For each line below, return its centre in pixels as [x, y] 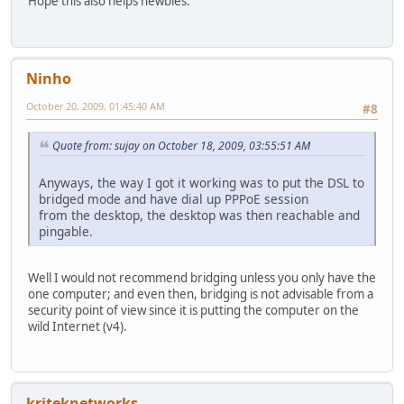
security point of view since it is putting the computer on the [193, 310]
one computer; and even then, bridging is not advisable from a [201, 294]
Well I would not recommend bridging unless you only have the [202, 277]
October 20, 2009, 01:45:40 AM [96, 106]
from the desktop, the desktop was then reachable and [199, 215]
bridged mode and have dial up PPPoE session [174, 198]
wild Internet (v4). [78, 326]
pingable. [66, 231]
